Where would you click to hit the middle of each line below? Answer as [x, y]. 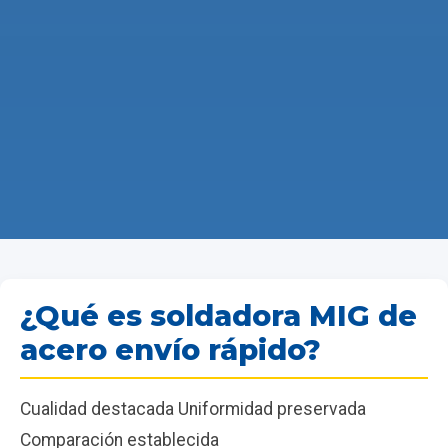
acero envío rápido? [170, 349]
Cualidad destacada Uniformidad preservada [193, 408]
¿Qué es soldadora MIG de [218, 315]
